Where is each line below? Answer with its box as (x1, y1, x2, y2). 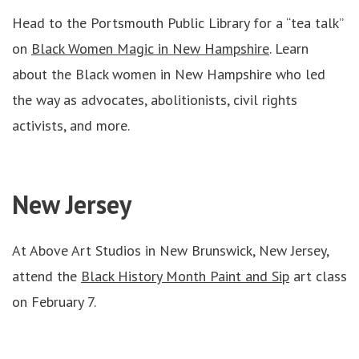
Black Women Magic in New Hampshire (31, 39, 269, 58)
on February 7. (12, 292, 96, 311)
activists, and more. (12, 116, 130, 135)
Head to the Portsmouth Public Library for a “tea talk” (12, 14, 343, 32)
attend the (12, 267, 81, 285)
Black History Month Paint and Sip (81, 267, 289, 285)
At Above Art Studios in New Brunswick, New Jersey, (12, 241, 329, 260)
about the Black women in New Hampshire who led (12, 65, 325, 83)
